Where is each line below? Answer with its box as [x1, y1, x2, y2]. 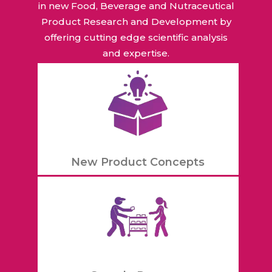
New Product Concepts [71, 155, 205, 169]
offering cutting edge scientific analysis [44, 31, 228, 43]
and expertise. [103, 47, 169, 59]
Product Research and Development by [41, 15, 231, 27]
